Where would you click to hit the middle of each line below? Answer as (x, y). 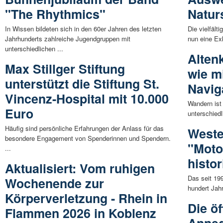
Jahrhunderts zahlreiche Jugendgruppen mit (68, 39)
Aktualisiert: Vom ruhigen (80, 168)
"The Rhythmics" (55, 14)
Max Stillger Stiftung (65, 69)
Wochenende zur (55, 183)
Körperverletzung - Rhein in (86, 198)
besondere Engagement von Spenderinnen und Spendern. (88, 138)
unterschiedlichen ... (34, 49)
